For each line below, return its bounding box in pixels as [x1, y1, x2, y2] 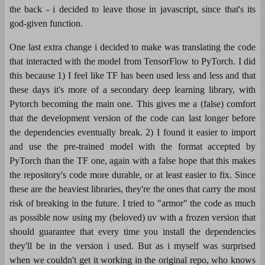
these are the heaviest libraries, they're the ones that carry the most [9, 183, 256, 194]
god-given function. [9, 18, 83, 28]
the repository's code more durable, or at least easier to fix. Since [9, 169, 256, 180]
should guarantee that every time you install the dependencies [9, 226, 256, 237]
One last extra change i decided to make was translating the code [9, 41, 256, 52]
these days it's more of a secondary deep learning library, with [9, 84, 256, 95]
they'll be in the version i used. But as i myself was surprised [9, 240, 256, 251]
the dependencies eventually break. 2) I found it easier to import [9, 127, 256, 137]
